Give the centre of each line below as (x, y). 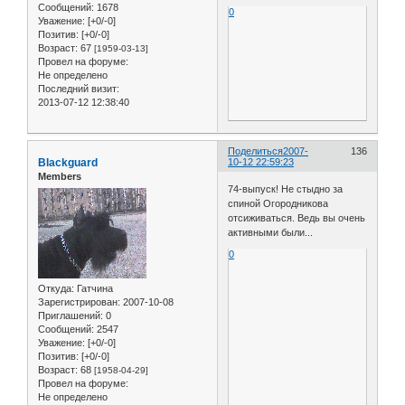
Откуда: (56, 288)
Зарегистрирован (78, 301)
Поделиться (256, 151)
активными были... (271, 232)
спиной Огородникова (278, 203)
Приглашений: (71, 315)
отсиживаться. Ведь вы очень (297, 217)
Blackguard (68, 163)
